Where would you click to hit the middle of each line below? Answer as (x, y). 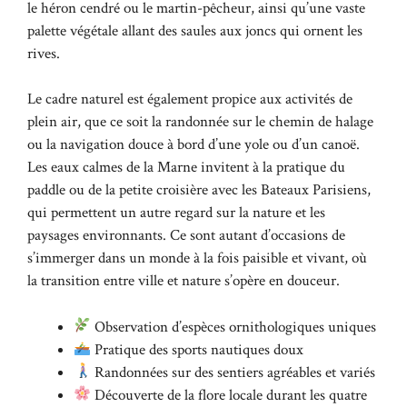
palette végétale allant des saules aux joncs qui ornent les (195, 30)
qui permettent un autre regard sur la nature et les (176, 213)
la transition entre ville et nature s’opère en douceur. (184, 281)
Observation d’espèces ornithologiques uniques (234, 327)
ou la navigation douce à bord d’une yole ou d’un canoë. (194, 145)
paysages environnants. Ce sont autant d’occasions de (186, 236)
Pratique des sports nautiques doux (198, 349)
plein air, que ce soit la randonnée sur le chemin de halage (200, 122)
